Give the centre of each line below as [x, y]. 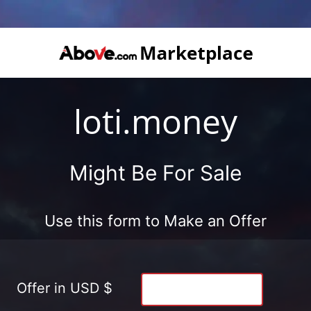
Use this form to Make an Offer [155, 220]
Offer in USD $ [65, 288]
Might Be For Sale [155, 173]
